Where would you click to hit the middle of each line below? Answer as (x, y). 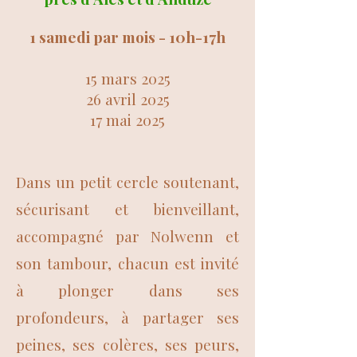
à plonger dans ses (127, 290)
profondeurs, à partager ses (127, 317)
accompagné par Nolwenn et (127, 236)
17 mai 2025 (127, 120)
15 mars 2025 (127, 78)
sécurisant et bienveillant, (127, 209)
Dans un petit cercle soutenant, (127, 182)
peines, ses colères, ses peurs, (127, 344)
